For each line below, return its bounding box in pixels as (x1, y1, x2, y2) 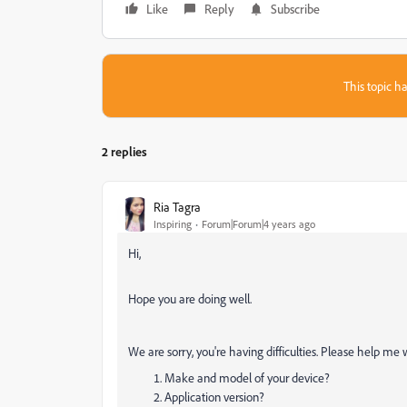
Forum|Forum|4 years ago (202, 216, 315, 231)
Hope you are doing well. (128, 291, 252, 306)
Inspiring (154, 216, 192, 231)
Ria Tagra (154, 198, 201, 214)
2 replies (102, 144, 147, 159)
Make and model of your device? (164, 370, 330, 385)
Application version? (164, 389, 264, 404)
